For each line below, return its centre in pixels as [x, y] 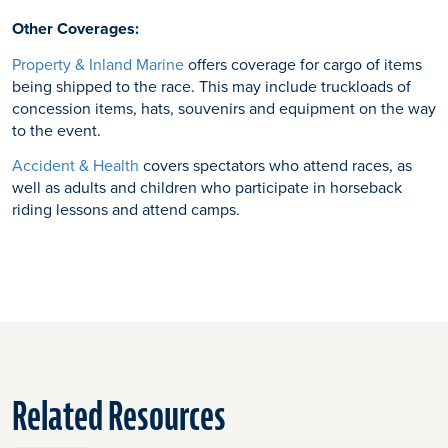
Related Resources [119, 416]
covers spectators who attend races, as [275, 164]
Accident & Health [75, 164]
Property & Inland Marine [98, 63]
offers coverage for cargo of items [303, 63]
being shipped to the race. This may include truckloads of [211, 85]
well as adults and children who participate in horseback [207, 186]
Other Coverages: [75, 29]
